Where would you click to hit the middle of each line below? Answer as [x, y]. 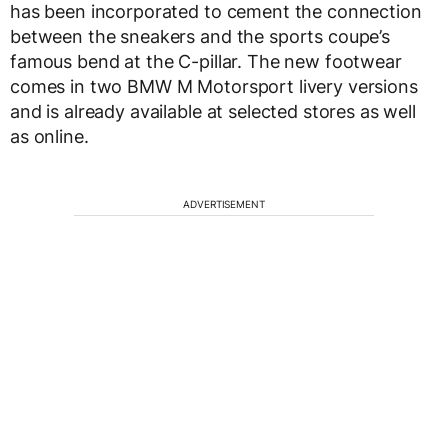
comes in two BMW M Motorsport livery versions [214, 86]
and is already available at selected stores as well [213, 111]
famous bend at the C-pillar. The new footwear [206, 61]
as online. [49, 136]
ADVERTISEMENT [224, 203]
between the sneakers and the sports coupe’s [200, 36]
